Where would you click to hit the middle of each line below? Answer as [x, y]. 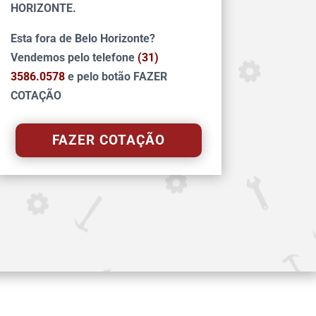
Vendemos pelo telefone [74, 58]
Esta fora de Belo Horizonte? [83, 39]
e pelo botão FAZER [117, 77]
